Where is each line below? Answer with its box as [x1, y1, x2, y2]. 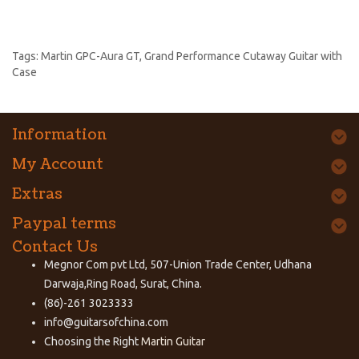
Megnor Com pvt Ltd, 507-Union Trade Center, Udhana [44, 257, 312, 271]
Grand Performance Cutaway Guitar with [144, 49, 342, 63]
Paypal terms [12, 213, 116, 234]
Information [12, 124, 107, 145]
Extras [12, 184, 63, 204]
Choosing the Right [44, 334, 139, 348]
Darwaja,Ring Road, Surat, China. [44, 276, 202, 290]
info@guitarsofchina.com [44, 315, 168, 329]
